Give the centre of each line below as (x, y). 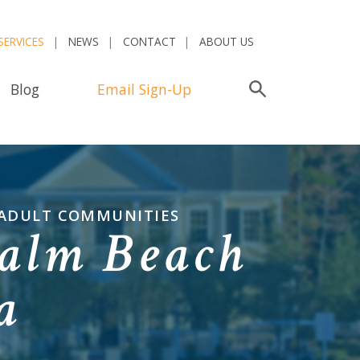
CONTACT (149, 42)
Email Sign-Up (144, 89)
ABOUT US (227, 42)
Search (288, 89)
